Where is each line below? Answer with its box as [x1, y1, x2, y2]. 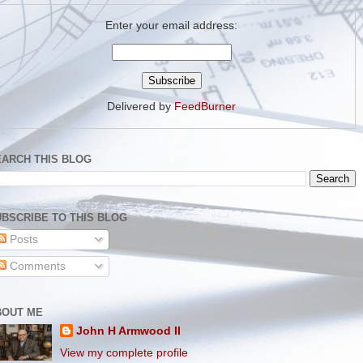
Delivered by [107, 100, 174, 113]
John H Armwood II [76, 324, 181, 337]
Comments [6, 259, 66, 272]
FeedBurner [174, 100, 236, 113]
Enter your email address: [105, 19, 237, 32]
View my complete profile [60, 346, 189, 359]
